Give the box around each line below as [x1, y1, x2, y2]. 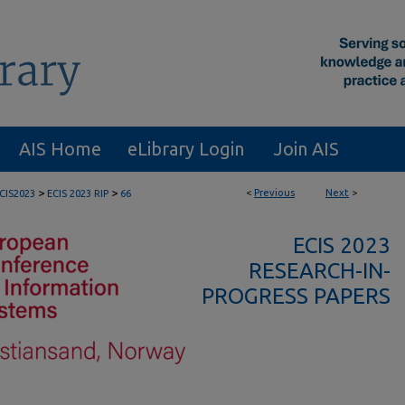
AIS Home [19, 138, 101, 159]
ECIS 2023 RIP [47, 188, 108, 199]
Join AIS [274, 138, 339, 159]
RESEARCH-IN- [249, 259, 391, 283]
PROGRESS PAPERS [202, 284, 391, 308]
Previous [254, 187, 295, 198]
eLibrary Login [127, 138, 244, 159]
